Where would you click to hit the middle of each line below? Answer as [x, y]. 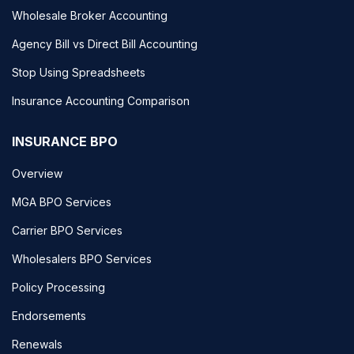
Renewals [37, 344]
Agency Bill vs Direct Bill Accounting [105, 43]
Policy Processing [58, 287]
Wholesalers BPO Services [82, 258]
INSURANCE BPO [65, 141]
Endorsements [49, 315]
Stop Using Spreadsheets [79, 72]
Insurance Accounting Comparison [101, 100]
